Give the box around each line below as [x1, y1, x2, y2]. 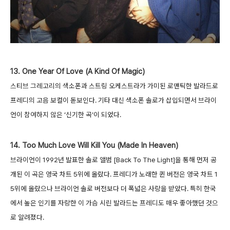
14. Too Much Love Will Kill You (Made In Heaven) [10, 140, 178, 150]
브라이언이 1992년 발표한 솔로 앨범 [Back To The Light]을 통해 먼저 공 [10, 155, 217, 164]
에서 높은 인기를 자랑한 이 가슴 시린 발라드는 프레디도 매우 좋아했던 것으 [10, 198, 218, 207]
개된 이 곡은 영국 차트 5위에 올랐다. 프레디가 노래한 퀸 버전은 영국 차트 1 [10, 169, 218, 178]
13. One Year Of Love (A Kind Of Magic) [10, 66, 145, 76]
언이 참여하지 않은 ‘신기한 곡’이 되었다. [10, 110, 121, 119]
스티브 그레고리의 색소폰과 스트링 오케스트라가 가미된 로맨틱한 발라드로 [10, 81, 218, 90]
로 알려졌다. [10, 213, 44, 221]
